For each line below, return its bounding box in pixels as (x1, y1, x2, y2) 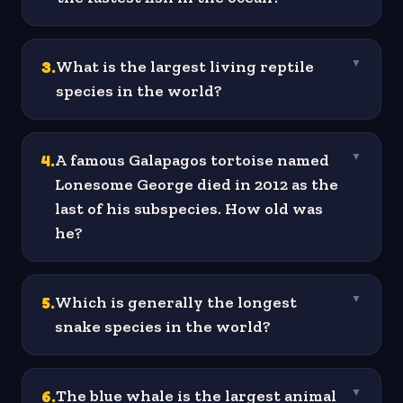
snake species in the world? (55, 317, 271, 337)
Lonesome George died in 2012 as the (55, 175, 338, 195)
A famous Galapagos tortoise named (55, 150, 329, 171)
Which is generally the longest (55, 292, 297, 313)
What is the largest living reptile (56, 57, 314, 77)
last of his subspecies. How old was (55, 199, 323, 219)
